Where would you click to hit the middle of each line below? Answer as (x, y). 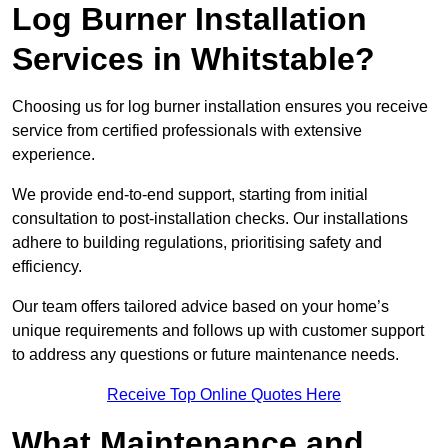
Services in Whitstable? (193, 59)
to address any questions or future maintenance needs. (205, 355)
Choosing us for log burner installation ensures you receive (220, 107)
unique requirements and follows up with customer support (218, 331)
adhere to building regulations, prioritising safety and (197, 243)
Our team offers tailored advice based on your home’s (200, 307)
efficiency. (49, 267)
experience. (55, 155)
